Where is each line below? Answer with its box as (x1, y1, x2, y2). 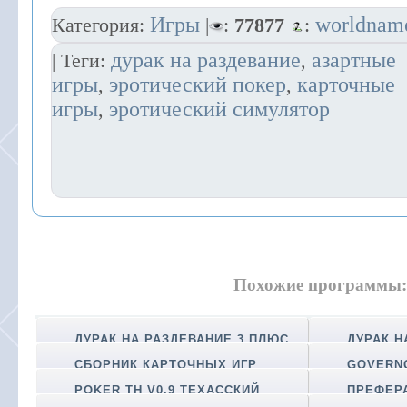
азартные (312, 48, 396, 72)
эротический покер (109, 73, 286, 96)
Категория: (52, 14, 150, 36)
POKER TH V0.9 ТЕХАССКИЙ (74, 382, 260, 397)
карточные (297, 73, 395, 96)
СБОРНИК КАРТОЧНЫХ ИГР (74, 357, 257, 372)
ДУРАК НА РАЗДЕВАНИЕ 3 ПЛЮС (74, 332, 289, 346)
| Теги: (52, 49, 111, 72)
